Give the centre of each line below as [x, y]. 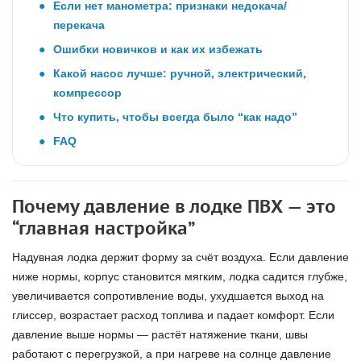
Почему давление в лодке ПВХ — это [174, 206]
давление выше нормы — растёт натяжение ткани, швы [160, 334]
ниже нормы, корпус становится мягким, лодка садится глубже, [180, 276]
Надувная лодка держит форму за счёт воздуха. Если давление [180, 257]
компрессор [87, 93]
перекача [79, 25]
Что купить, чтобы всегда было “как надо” [175, 117]
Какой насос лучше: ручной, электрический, [180, 73]
